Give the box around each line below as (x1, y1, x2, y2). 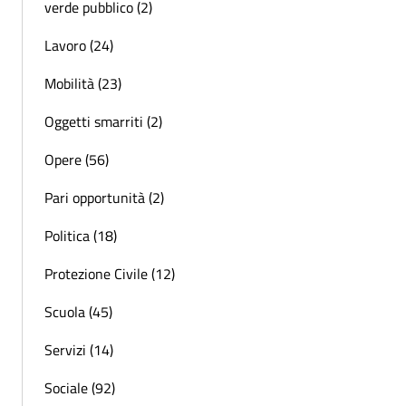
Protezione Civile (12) (44, 263, 175, 285)
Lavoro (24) (44, 34, 113, 57)
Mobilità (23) (44, 72, 121, 95)
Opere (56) (44, 149, 109, 171)
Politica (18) (44, 225, 117, 247)
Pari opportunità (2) (44, 187, 164, 209)
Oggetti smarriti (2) (44, 111, 162, 133)
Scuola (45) (44, 301, 112, 324)
